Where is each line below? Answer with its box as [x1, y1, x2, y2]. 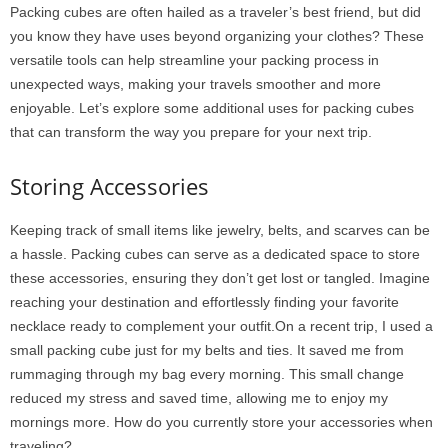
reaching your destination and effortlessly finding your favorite [10, 294, 399, 311]
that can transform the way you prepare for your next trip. [10, 124, 372, 141]
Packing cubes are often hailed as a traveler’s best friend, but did [10, 4, 421, 21]
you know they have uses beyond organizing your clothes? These [10, 28, 424, 45]
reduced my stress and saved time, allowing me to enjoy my [10, 390, 388, 407]
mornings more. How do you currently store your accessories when [10, 414, 433, 431]
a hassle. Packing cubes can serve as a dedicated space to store [10, 246, 420, 263]
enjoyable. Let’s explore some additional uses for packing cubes [10, 100, 414, 117]
